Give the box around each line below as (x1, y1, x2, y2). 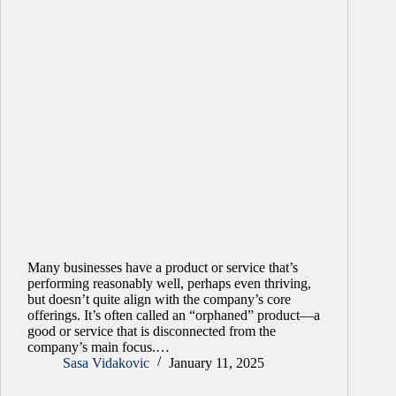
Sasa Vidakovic (63, 354, 149, 370)
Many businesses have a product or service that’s (27, 259, 298, 275)
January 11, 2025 (169, 354, 264, 370)
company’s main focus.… (27, 339, 170, 354)
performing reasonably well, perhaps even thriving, (27, 275, 311, 291)
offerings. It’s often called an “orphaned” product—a (27, 307, 320, 323)
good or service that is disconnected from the (27, 323, 276, 339)
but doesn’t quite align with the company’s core (27, 291, 291, 307)
